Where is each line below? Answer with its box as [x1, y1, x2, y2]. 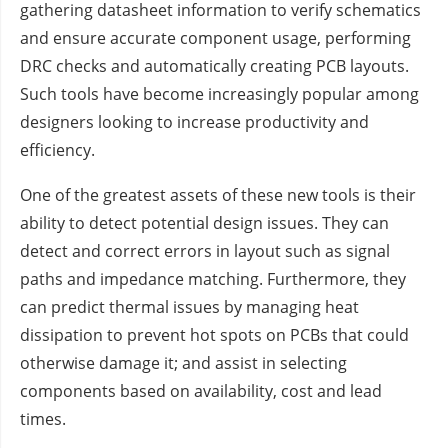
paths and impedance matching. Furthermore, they [20, 268, 406, 291]
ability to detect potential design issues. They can [20, 212, 389, 235]
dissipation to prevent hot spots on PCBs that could [20, 324, 409, 347]
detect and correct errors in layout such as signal [20, 240, 390, 263]
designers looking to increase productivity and [20, 111, 369, 134]
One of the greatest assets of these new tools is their [20, 184, 416, 207]
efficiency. [20, 139, 95, 162]
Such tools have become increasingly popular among [20, 83, 419, 106]
